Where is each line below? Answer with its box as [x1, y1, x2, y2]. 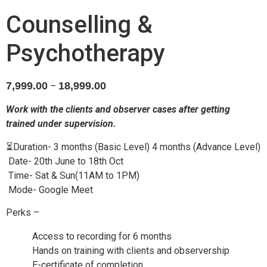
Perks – [6, 207, 39, 219]
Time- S [6, 169, 41, 181]
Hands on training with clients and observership [30, 245, 229, 257]
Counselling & [6, 11, 153, 39]
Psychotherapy [6, 39, 165, 67]
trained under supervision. [6, 118, 116, 130]
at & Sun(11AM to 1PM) [41, 169, 139, 181]
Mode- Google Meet [6, 184, 93, 195]
